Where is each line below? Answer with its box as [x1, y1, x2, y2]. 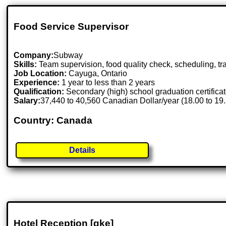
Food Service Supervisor [14, 21, 129, 32]
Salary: [14, 96, 41, 105]
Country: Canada [14, 115, 93, 126]
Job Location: [14, 69, 69, 78]
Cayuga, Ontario [69, 69, 128, 78]
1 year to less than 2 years [60, 78, 155, 87]
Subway [53, 51, 83, 60]
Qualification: [14, 87, 65, 96]
